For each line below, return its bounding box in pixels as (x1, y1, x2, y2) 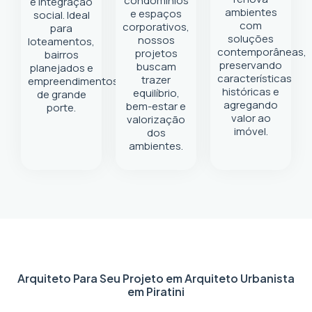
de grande (36, 87, 86, 102)
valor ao (231, 111, 271, 125)
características (217, 71, 292, 86)
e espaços (130, 6, 182, 21)
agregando (224, 97, 278, 112)
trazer (141, 72, 171, 87)
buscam (136, 59, 176, 74)
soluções (228, 31, 274, 46)
